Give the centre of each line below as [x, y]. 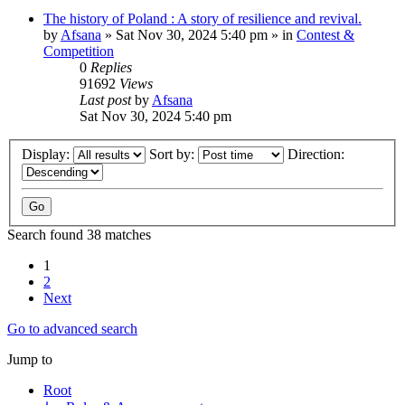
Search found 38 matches [79, 234]
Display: [47, 154]
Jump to [30, 359]
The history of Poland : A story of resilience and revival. [202, 19]
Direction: [318, 154]
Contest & [325, 35]
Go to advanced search [72, 328]
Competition [79, 51]
